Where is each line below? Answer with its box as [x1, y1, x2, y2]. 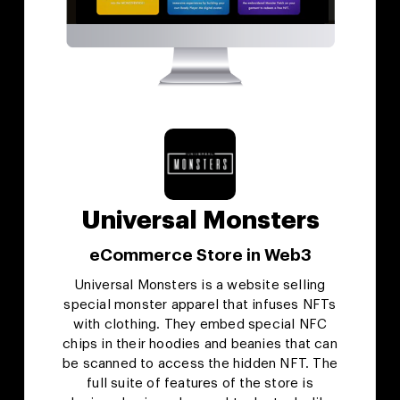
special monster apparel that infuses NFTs [63, 298, 337, 312]
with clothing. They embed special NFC [72, 318, 328, 332]
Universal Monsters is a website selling [74, 279, 326, 293]
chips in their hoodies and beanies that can [62, 337, 337, 352]
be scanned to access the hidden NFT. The [62, 357, 337, 371]
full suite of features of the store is [87, 377, 313, 391]
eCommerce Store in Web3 [88, 246, 312, 264]
